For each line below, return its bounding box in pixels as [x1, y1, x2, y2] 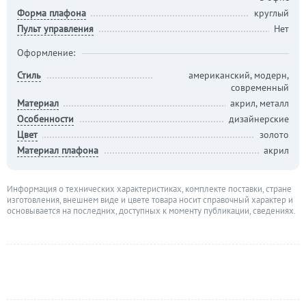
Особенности [17, 113, 74, 125]
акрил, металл [230, 97, 289, 109]
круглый [254, 7, 289, 19]
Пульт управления [17, 23, 94, 35]
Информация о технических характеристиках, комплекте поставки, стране [7, 183, 292, 195]
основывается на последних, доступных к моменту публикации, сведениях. [7, 205, 296, 217]
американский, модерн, [189, 69, 289, 81]
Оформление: [17, 46, 75, 59]
